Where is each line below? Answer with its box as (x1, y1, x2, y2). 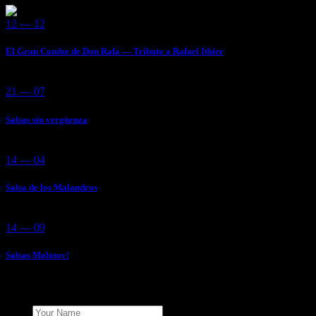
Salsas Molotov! (6, 250, 69, 261)
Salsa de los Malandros (6, 181, 97, 193)
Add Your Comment (6, 276, 123, 292)
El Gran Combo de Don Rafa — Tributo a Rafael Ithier (6, 46, 224, 57)
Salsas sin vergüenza (6, 114, 87, 125)
